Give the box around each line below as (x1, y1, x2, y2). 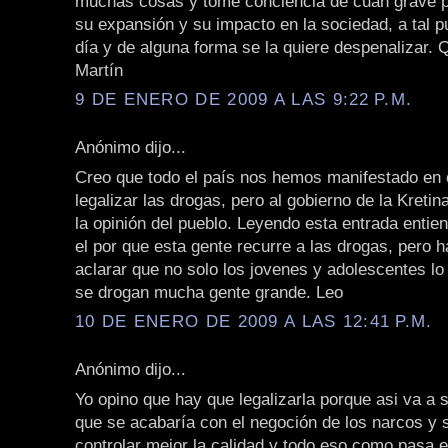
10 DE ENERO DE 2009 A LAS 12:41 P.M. (75, 311, 433, 332)
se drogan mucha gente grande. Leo (75, 281, 343, 302)
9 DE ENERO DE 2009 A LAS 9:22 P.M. (75, 89, 413, 110)
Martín (75, 59, 123, 80)
